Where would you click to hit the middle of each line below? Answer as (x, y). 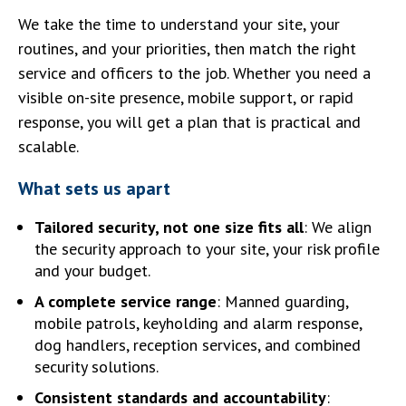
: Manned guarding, (282, 301)
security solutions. (97, 366)
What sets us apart (94, 188)
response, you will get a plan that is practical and (189, 121)
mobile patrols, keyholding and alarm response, (198, 323)
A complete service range (126, 301)
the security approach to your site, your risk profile (207, 248)
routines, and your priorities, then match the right (187, 48)
